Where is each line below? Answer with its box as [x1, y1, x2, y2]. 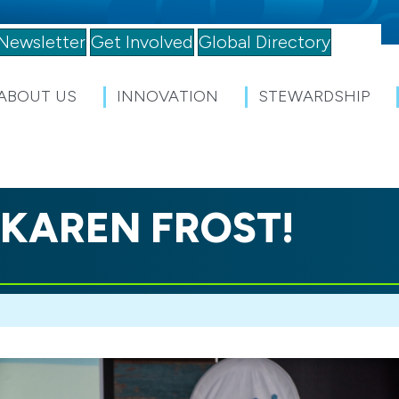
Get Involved [90, 30, 193, 53]
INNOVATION [117, 86, 219, 107]
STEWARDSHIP [258, 86, 370, 107]
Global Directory [198, 30, 330, 53]
